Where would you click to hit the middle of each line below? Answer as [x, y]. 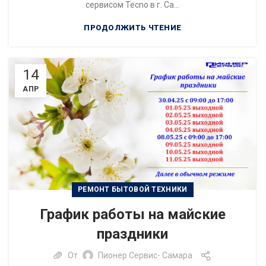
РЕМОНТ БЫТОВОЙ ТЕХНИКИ [132, 189]
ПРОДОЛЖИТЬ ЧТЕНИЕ [133, 27]
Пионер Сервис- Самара [145, 256]
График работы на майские [132, 214]
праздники [133, 234]
